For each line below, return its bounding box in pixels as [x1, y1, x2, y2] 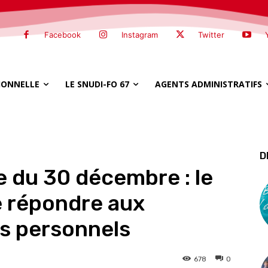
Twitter [198, 29, 225, 39]
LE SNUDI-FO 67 [65, 78, 129, 90]
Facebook [44, 29, 81, 39]
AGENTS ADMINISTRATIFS [155, 78, 262, 90]
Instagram [121, 29, 158, 39]
